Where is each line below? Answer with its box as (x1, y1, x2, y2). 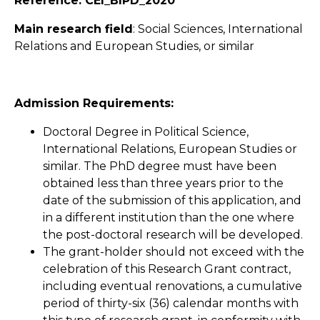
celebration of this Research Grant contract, (43, 261, 291, 276)
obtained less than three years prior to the (43, 176, 284, 190)
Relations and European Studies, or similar (14, 39, 254, 53)
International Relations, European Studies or (43, 141, 297, 156)
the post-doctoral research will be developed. (43, 227, 303, 241)
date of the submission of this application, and (43, 193, 301, 207)
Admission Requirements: (14, 96, 174, 110)
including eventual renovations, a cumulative (43, 279, 302, 293)
